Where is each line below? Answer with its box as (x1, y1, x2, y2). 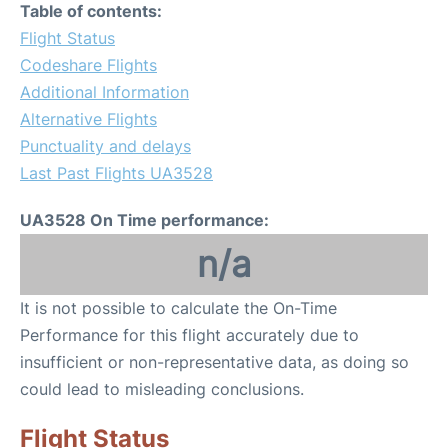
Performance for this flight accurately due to (20, 325, 359, 345)
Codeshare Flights (20, 55, 157, 75)
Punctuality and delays (20, 136, 191, 156)
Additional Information (20, 82, 189, 102)
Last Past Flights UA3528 (20, 163, 213, 183)
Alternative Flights (20, 109, 157, 129)
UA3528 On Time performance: (20, 210, 269, 230)
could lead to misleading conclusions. (20, 379, 304, 399)
